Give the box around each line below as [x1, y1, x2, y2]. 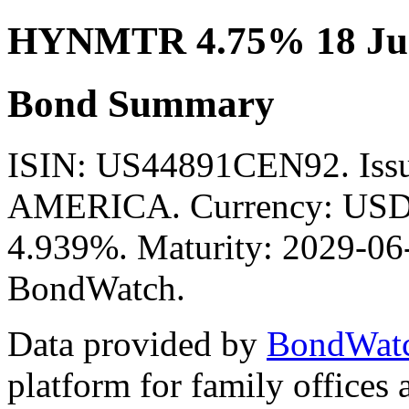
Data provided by [7, 323, 267, 363]
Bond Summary [7, 81, 275, 125]
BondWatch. [7, 267, 185, 308]
